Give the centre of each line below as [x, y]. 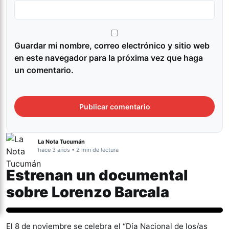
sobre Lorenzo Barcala [88, 192]
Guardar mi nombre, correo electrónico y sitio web [112, 46]
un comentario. [44, 70]
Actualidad [35, 221]
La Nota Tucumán [61, 142]
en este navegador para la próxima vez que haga [109, 58]
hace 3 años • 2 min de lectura [78, 150]
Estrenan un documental [97, 175]
